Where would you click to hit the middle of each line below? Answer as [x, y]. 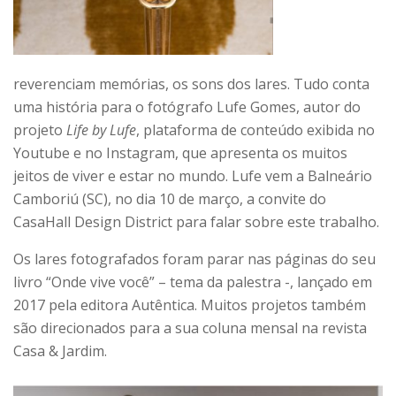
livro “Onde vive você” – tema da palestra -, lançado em [193, 282]
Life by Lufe [101, 130]
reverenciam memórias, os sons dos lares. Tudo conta [191, 84]
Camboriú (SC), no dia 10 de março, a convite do [170, 199]
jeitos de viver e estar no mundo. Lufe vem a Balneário [193, 176]
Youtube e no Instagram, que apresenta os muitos [180, 153]
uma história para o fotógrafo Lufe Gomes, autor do [187, 107]
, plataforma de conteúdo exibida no [255, 130]
